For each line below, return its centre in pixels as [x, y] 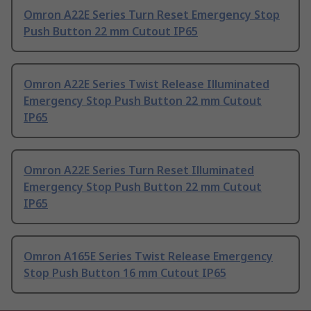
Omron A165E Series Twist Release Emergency [148, 257]
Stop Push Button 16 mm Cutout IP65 [125, 273]
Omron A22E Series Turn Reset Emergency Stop [152, 15]
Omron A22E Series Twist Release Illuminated [146, 84]
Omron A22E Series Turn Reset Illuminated [139, 170]
